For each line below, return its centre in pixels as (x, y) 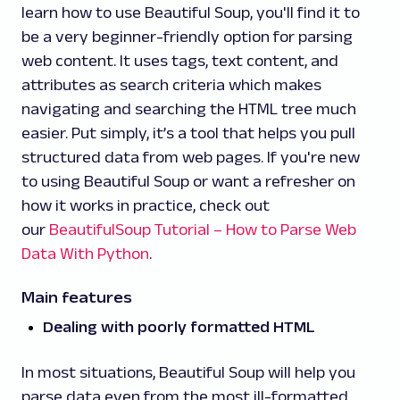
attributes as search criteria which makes (171, 85)
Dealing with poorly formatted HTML (179, 327)
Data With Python (85, 254)
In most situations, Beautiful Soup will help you (188, 372)
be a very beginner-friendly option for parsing (187, 37)
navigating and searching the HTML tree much (189, 109)
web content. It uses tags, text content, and (180, 61)
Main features (77, 297)
